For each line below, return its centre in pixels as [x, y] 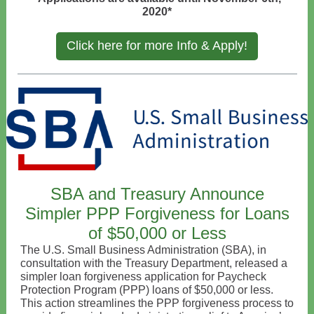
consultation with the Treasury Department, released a [154, 263]
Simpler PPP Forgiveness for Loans [157, 213]
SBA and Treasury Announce [157, 194]
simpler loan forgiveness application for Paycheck [143, 277]
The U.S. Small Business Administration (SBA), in [143, 250]
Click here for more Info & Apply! [157, 46]
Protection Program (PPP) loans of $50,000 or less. [147, 290]
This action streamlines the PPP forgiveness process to [157, 303]
